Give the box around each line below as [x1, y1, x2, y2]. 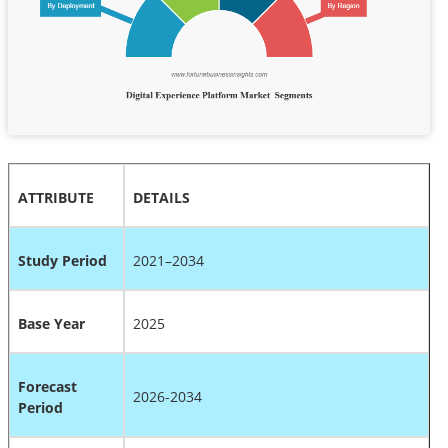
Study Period [18, 250, 107, 270]
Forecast [18, 376, 77, 396]
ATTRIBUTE [18, 187, 94, 207]
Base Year [18, 313, 85, 333]
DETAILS [133, 187, 190, 207]
